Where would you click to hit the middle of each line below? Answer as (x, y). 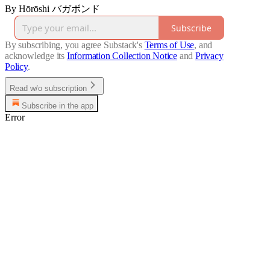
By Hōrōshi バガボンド (52, 9)
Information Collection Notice (122, 56)
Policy (16, 67)
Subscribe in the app (58, 106)
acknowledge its (35, 56)
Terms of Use (169, 45)
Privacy (209, 56)
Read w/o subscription (48, 89)
